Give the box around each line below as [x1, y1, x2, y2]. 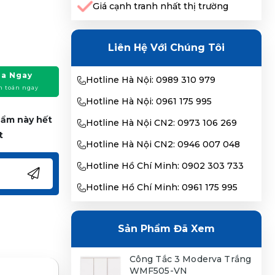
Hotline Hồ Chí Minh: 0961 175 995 [85, 182, 238, 193]
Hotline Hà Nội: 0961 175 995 [85, 96, 212, 107]
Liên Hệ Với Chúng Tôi [107, 42, 225, 53]
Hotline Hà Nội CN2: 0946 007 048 [85, 139, 240, 150]
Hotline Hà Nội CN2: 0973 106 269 [85, 117, 237, 128]
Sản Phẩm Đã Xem [117, 223, 215, 234]
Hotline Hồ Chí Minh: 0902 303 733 [85, 160, 244, 171]
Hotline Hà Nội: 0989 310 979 [85, 74, 215, 85]
